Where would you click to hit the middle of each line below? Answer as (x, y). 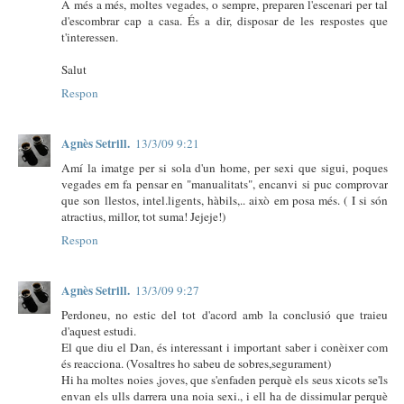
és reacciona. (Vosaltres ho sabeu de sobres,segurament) (196, 363)
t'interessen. (90, 37)
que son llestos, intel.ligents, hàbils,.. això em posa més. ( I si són (225, 200)
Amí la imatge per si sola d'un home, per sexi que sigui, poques (225, 167)
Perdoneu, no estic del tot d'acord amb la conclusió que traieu (225, 314)
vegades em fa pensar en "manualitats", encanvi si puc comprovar (225, 184)
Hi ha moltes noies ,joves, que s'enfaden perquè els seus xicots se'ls (225, 379)
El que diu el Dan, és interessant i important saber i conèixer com (225, 347)
